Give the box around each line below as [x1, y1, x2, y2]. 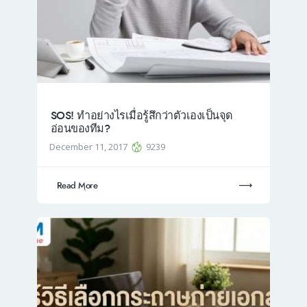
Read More [56, 179, 98, 192]
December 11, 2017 [49, 140, 130, 153]
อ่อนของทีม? [50, 121, 110, 137]
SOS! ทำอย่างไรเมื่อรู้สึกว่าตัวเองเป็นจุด [50, 108, 233, 124]
